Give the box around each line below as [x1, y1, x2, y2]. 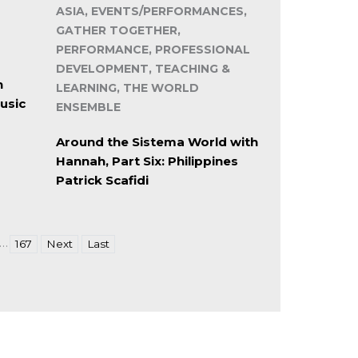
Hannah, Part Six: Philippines [55, 153, 238, 169]
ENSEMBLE [55, 100, 121, 115]
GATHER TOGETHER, [55, 23, 181, 38]
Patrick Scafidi [55, 173, 149, 189]
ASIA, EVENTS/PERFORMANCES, [55, 4, 247, 19]
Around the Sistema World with [55, 134, 258, 150]
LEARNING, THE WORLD [55, 81, 199, 96]
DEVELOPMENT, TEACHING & [55, 62, 230, 77]
